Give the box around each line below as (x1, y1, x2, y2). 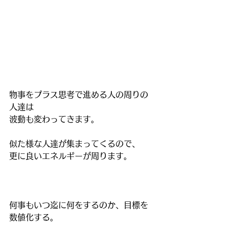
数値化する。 (9, 213, 58, 222)
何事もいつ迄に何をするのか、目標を (9, 201, 148, 210)
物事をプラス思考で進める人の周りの (9, 90, 148, 99)
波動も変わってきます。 (9, 115, 99, 124)
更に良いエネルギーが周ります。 (9, 152, 132, 161)
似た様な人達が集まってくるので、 (9, 140, 140, 148)
